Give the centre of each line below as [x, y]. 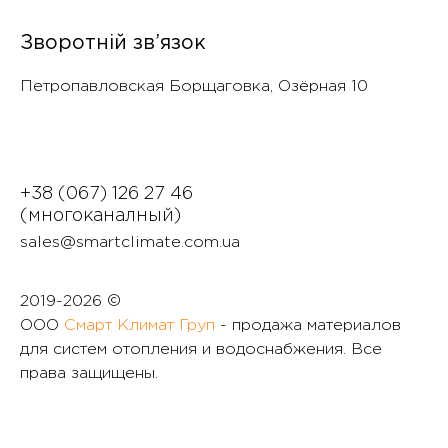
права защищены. [89, 374]
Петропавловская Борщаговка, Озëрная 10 [194, 87]
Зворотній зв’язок [113, 43]
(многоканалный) [100, 216]
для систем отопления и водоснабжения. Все [201, 350]
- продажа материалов [308, 326]
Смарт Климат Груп [139, 326]
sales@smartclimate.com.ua [130, 243]
